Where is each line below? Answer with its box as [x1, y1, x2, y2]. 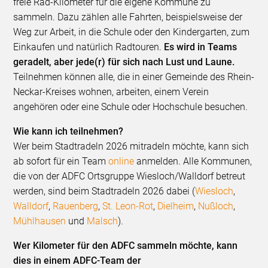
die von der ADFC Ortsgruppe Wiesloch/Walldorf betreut [13, 170, 246, 182]
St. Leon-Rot [102, 200, 154, 212]
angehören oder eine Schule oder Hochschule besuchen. [13, 101, 248, 113]
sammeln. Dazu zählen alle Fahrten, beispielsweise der [13, 11, 243, 23]
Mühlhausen [13, 215, 66, 227]
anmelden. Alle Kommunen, [134, 156, 252, 167]
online [108, 156, 135, 167]
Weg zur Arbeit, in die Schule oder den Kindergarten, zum [13, 26, 250, 38]
